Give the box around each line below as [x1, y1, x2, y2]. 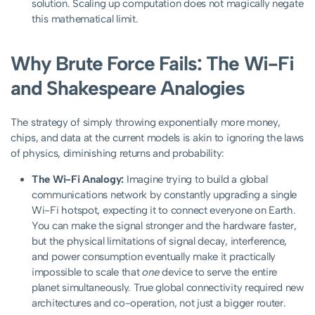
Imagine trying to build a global [124, 173, 268, 186]
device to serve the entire [159, 266, 278, 279]
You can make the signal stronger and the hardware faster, [32, 219, 297, 233]
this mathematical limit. [32, 13, 139, 26]
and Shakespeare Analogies [11, 76, 245, 101]
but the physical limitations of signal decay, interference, [32, 235, 288, 248]
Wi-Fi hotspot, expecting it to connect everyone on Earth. [32, 204, 296, 217]
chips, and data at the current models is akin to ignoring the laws [11, 131, 304, 145]
